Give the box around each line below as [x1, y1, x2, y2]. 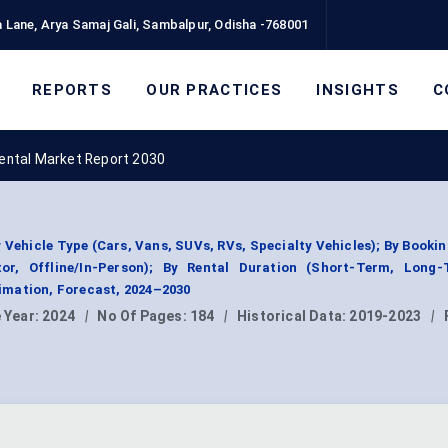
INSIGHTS [316, 80, 399, 99]
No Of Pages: [97, 308, 190, 325]
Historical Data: [237, 308, 350, 325]
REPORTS [31, 80, 113, 99]
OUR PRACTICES [146, 80, 283, 99]
